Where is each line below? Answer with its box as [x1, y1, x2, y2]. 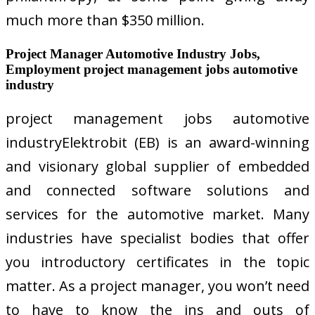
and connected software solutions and [6, 180, 309, 200]
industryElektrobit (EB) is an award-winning [6, 132, 309, 152]
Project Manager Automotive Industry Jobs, [6, 46, 260, 61]
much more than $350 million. [6, 10, 205, 30]
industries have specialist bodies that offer [6, 228, 309, 247]
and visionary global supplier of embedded [6, 156, 309, 176]
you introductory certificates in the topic [6, 252, 309, 271]
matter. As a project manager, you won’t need [6, 276, 309, 295]
